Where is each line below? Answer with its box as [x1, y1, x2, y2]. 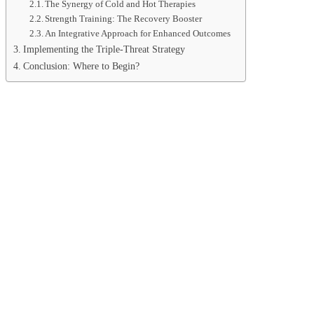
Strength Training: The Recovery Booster [45, 13, 203, 24]
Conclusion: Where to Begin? [22, 60, 139, 71]
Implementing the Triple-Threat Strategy [22, 43, 185, 55]
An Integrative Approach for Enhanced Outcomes [45, 27, 231, 39]
